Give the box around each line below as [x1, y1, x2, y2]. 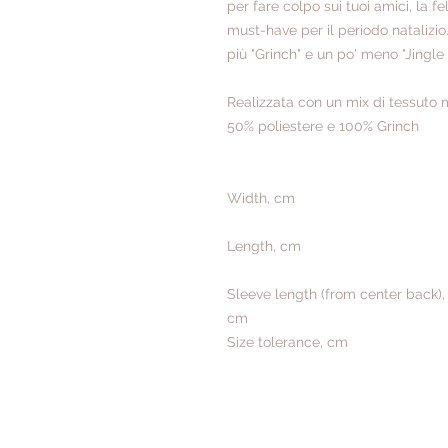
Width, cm [227, 190, 295, 207]
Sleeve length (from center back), [227, 286, 445, 303]
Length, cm [227, 238, 301, 255]
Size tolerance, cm [227, 334, 348, 351]
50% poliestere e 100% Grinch [227, 118, 419, 135]
